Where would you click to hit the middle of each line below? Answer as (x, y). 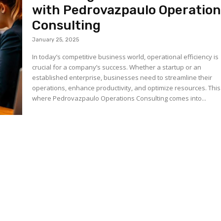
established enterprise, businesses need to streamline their (122, 78)
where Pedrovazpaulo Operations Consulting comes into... (119, 98)
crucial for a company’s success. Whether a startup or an (117, 67)
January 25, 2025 (56, 40)
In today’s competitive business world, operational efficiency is (126, 57)
